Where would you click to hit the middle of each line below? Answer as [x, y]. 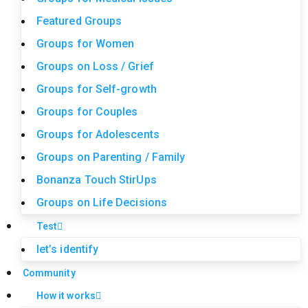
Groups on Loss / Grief [95, 66]
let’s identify [68, 249]
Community [49, 273]
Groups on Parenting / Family [111, 157]
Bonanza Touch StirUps [97, 180]
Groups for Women [86, 44]
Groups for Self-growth [97, 89]
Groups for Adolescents [98, 134]
